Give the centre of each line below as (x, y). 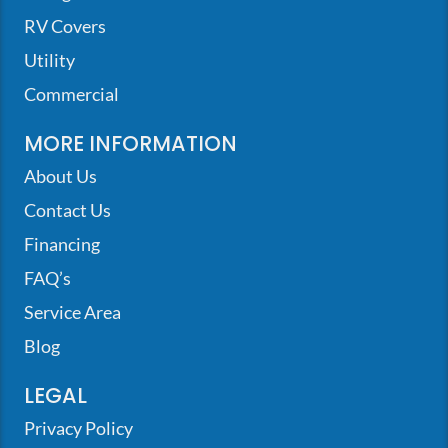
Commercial (71, 95)
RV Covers (65, 27)
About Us (60, 177)
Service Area (72, 313)
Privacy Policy (78, 429)
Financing (62, 245)
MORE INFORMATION (130, 144)
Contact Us (67, 211)
